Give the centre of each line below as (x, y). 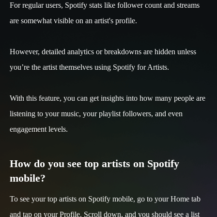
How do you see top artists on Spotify (94, 163)
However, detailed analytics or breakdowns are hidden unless (103, 51)
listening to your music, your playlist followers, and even (96, 113)
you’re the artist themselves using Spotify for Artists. (90, 67)
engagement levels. (39, 129)
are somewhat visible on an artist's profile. (74, 20)
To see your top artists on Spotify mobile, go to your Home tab (105, 199)
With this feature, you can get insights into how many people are (108, 98)
